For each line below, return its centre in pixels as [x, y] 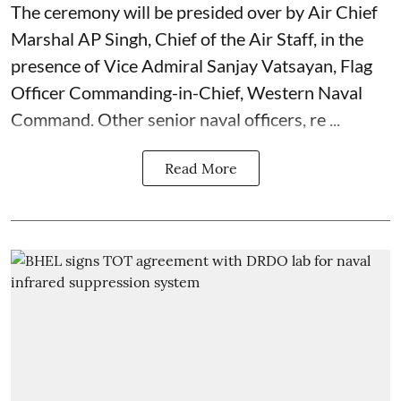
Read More [200, 168]
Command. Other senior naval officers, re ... [175, 119]
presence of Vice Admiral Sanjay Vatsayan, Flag [192, 65]
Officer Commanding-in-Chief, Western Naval [187, 92]
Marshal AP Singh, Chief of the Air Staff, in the [187, 38]
